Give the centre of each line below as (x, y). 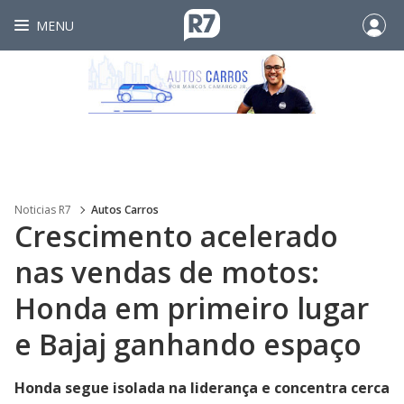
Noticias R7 (43, 210)
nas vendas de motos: (167, 272)
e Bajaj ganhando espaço (188, 344)
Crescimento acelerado (176, 236)
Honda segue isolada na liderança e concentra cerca (202, 388)
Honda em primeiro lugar (192, 308)
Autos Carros (125, 210)
